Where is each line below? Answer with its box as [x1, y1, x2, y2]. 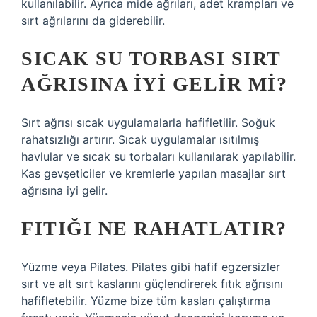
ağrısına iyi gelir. [21, 183, 108, 197]
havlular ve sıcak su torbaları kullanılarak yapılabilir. [21, 149, 296, 163]
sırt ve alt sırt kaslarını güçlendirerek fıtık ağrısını [21, 277, 283, 291]
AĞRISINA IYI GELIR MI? [21, 73, 287, 95]
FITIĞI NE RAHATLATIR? [21, 217, 287, 239]
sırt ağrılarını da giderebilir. [21, 13, 165, 28]
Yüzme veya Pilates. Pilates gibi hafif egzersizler [21, 260, 280, 274]
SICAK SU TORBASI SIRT [21, 47, 281, 69]
